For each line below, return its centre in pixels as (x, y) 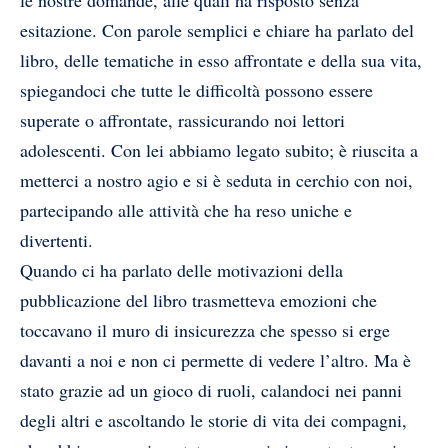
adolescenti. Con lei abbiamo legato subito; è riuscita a (219, 149)
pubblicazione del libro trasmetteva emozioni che (198, 299)
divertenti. (56, 239)
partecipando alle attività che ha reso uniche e (186, 209)
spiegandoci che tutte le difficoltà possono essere (196, 89)
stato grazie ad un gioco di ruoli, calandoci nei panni (211, 389)
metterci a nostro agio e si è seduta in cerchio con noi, (216, 179)
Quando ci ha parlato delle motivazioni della (181, 269)
